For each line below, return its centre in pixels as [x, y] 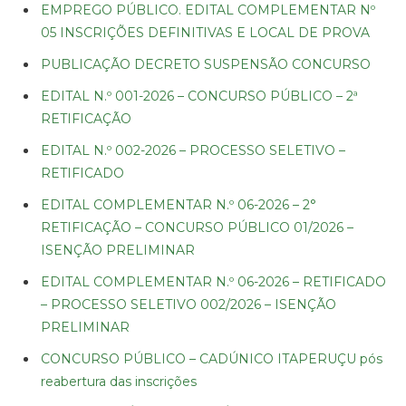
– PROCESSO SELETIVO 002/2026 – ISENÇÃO [188, 304]
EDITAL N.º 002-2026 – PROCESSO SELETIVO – [193, 150]
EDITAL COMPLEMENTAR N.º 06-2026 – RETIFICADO [213, 281]
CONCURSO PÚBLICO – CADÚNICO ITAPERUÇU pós [212, 358]
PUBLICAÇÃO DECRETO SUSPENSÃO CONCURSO [206, 64]
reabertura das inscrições [119, 381]
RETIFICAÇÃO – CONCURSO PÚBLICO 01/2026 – [197, 227]
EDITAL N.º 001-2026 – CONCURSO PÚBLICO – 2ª [199, 96]
